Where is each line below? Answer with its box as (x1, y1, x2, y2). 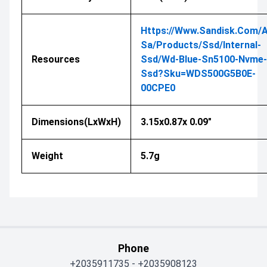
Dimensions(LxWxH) (32, 116, 121, 128)
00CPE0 (141, 82, 175, 94)
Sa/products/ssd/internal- (141, 39, 261, 51)
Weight (32, 150, 63, 162)
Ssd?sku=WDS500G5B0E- (141, 67, 256, 79)
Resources (32, 53, 80, 65)
